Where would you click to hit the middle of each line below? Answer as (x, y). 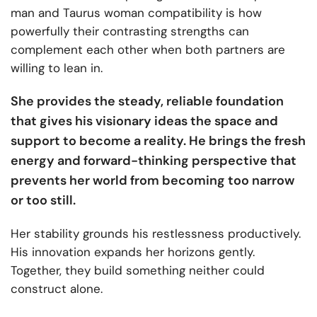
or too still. (43, 200)
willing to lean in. (58, 68)
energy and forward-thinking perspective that (154, 160)
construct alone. (57, 288)
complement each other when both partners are (148, 49)
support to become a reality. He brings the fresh (158, 140)
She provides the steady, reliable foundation (147, 101)
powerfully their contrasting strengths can (130, 31)
